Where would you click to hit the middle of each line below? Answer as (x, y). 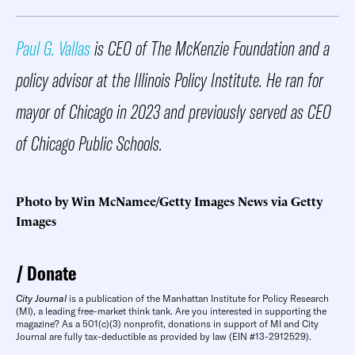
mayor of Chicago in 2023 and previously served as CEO (174, 111)
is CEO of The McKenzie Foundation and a (212, 48)
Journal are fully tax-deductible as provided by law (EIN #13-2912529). (164, 336)
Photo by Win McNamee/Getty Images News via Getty (169, 200)
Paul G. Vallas (55, 48)
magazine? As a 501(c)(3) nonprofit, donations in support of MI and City (167, 323)
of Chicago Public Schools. (89, 143)
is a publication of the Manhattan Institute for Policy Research (198, 298)
